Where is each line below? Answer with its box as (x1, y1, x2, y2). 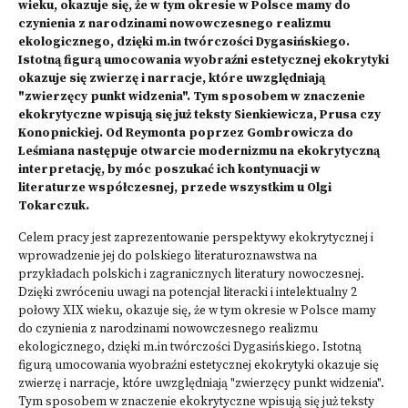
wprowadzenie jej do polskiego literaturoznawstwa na (18, 249, 317, 264)
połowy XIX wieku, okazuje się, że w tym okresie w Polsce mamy (18, 303, 376, 319)
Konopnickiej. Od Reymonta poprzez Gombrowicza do (18, 126, 353, 141)
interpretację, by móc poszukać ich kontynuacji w (18, 162, 321, 178)
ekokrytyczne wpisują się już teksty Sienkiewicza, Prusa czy (18, 107, 381, 123)
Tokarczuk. (18, 199, 89, 214)
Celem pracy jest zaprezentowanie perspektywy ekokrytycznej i (18, 230, 373, 246)
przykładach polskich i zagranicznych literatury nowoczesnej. (18, 267, 364, 282)
